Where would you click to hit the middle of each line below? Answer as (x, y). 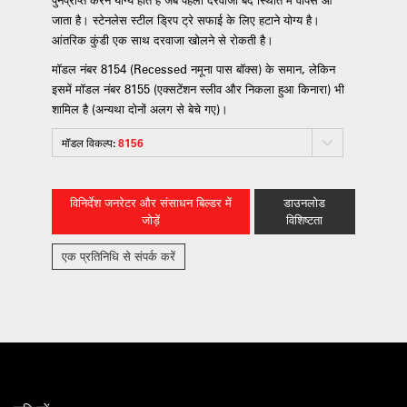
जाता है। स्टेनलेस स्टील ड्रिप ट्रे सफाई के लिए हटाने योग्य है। (185, 20)
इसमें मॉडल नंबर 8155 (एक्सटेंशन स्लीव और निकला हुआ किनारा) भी (198, 89)
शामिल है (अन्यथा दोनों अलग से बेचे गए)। (141, 109)
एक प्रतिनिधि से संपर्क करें (118, 257)
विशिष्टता (305, 220)
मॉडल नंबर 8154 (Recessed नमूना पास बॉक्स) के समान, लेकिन (193, 69)
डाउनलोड (305, 203)
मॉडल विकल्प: (89, 143)
